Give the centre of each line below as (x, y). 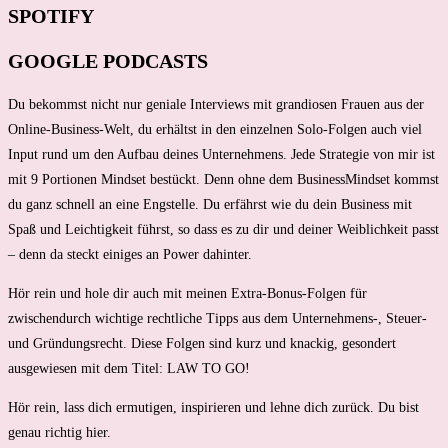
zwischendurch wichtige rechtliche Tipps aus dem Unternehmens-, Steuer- (217, 318)
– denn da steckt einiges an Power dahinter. (130, 254)
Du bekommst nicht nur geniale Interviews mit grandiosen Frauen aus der (216, 104)
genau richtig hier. (59, 432)
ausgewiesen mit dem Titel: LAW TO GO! (129, 368)
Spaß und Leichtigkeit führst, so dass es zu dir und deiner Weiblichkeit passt (223, 229)
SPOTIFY (51, 16)
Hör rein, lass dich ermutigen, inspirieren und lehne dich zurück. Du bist (213, 407)
